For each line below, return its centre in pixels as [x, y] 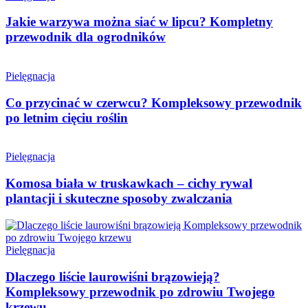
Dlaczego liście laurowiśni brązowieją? [113, 276]
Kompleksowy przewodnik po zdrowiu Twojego [140, 291]
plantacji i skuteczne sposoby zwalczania [119, 199]
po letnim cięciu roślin [67, 118]
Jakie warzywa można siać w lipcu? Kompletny [139, 22]
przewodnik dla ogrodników [86, 37]
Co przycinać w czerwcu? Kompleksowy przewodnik [154, 102]
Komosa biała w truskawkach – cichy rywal [129, 184]
